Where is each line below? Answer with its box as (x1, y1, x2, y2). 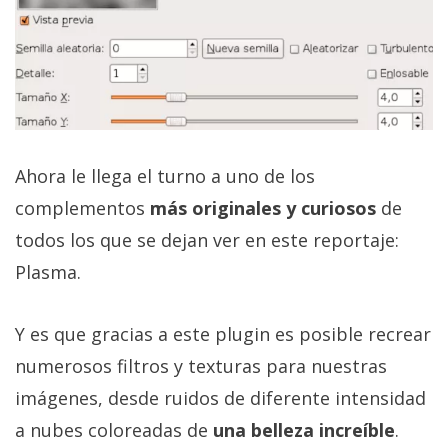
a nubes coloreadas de (15, 417, 213, 442)
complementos (15, 195, 150, 220)
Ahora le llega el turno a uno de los (15, 163, 315, 188)
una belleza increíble (213, 417, 395, 442)
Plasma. (15, 259, 81, 284)
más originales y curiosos (150, 195, 376, 220)
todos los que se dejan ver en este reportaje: (15, 227, 399, 252)
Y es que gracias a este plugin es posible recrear (15, 321, 431, 346)
